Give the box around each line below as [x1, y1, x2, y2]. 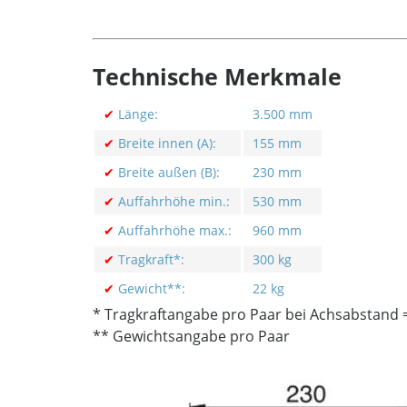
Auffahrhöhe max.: [114, 222, 232, 239]
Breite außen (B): [118, 164, 220, 181]
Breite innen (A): [114, 134, 216, 152]
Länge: [114, 105, 158, 123]
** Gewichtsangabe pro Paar [93, 326, 290, 346]
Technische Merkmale [93, 62, 342, 92]
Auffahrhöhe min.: [114, 193, 230, 210]
